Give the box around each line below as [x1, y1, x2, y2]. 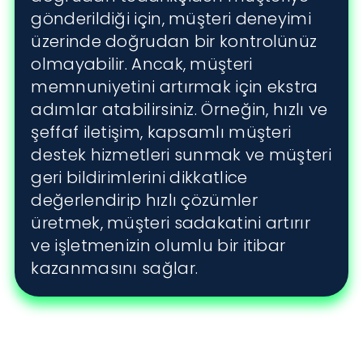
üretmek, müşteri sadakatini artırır [31, 211, 310, 235]
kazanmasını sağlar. [31, 257, 199, 280]
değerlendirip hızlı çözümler [31, 189, 258, 212]
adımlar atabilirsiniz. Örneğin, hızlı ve [31, 98, 328, 122]
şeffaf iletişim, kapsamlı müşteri [31, 121, 292, 144]
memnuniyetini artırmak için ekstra [31, 75, 318, 99]
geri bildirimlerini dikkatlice [31, 166, 248, 190]
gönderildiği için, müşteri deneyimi [31, 7, 311, 31]
